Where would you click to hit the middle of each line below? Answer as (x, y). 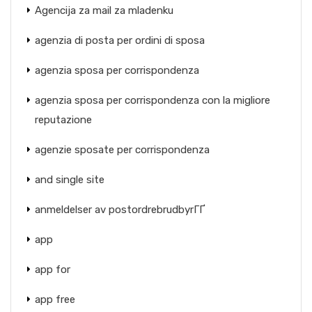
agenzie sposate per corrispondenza (122, 150)
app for (53, 270)
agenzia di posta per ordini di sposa (120, 40)
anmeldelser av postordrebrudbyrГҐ (120, 210)
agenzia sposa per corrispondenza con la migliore (153, 100)
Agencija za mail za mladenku (104, 10)
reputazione (63, 120)
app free (55, 299)
